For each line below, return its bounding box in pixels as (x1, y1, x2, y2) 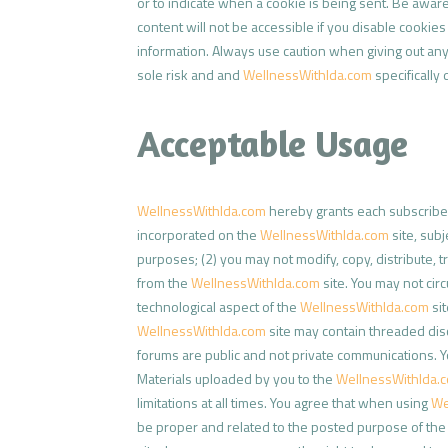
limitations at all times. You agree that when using (137, 392, 431, 414)
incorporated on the (137, 224, 260, 246)
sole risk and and (137, 63, 243, 85)
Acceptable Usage (137, 121, 409, 165)
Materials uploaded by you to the (137, 368, 336, 390)
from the (137, 272, 191, 294)
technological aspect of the (137, 296, 300, 318)
